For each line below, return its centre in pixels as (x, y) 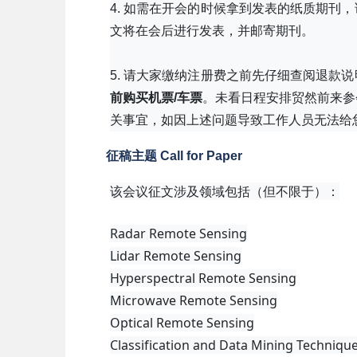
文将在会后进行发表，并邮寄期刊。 (212, 31)
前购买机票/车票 (157, 98)
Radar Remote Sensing (178, 233)
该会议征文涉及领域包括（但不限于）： (225, 191)
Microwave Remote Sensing (194, 300)
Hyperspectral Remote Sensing (203, 278)
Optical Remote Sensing (182, 323)
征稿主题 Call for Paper (174, 156)
